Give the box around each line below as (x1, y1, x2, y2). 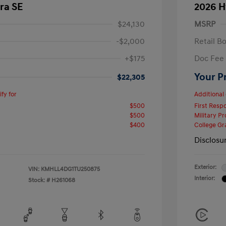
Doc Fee (194, 53, 224, 64)
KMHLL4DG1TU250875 (41, 165, 100, 173)
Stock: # (28, 177, 50, 184)
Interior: (194, 175, 215, 182)
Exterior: (194, 163, 216, 171)
